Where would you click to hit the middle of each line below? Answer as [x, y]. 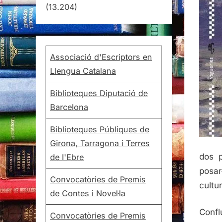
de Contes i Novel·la [88, 193]
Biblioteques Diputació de [99, 93]
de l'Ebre [67, 157]
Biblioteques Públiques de [100, 129]
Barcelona [69, 107]
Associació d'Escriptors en [101, 57]
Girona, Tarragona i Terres [100, 143]
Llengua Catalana [83, 71]
